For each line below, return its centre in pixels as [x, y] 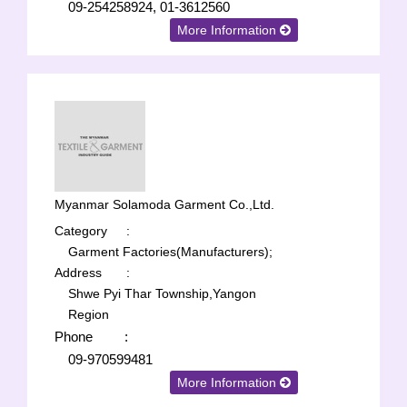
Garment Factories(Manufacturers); [170, 252]
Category [81, 231]
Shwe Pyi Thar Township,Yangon [162, 293]
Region [89, 314]
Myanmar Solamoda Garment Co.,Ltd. [164, 204]
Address [78, 273]
